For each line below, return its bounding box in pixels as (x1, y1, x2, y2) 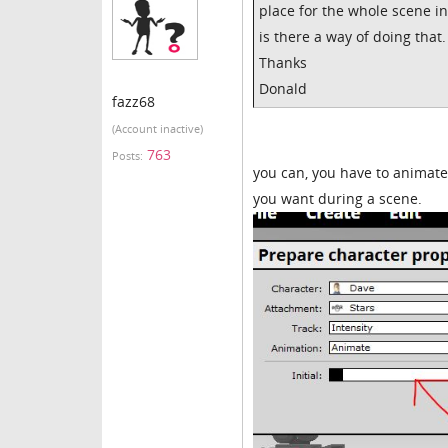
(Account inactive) (112, 122, 203, 136)
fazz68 (112, 92, 155, 111)
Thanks (259, 53, 307, 72)
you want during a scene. (253, 189, 422, 208)
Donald (259, 79, 307, 98)
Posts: (112, 149, 143, 163)
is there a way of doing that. (259, 27, 446, 46)
